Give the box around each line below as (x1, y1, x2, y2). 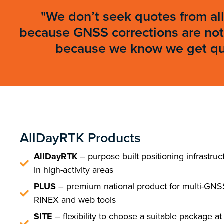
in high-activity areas (33, 163, 113, 176)
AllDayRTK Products (20, 128, 141, 148)
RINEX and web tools (33, 193, 116, 206)
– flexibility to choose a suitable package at (54, 210, 222, 223)
